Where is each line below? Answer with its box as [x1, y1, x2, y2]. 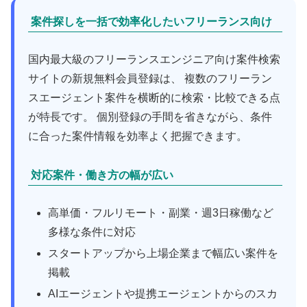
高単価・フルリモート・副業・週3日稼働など [48, 206, 274, 219]
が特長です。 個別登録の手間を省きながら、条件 [28, 110, 272, 123]
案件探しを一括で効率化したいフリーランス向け [31, 15, 272, 27]
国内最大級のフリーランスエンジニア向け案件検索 [28, 53, 280, 65]
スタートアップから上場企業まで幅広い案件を [48, 247, 279, 259]
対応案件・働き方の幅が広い [31, 169, 173, 181]
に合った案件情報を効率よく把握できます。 [28, 130, 247, 142]
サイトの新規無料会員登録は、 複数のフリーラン [28, 72, 272, 84]
